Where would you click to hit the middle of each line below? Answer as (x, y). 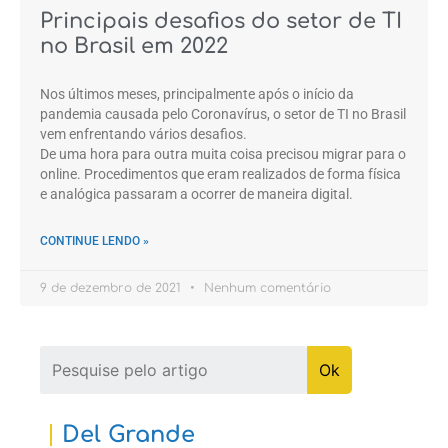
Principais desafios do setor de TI (221, 21)
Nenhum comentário (265, 288)
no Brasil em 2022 (134, 46)
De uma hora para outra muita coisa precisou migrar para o (223, 154)
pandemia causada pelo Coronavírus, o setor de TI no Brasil (223, 114)
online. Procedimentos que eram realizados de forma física (220, 174)
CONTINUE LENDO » (94, 241)
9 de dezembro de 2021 (112, 288)
